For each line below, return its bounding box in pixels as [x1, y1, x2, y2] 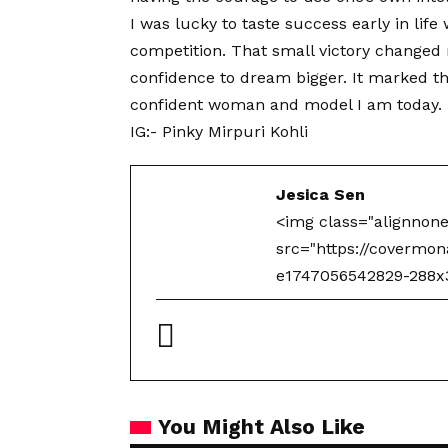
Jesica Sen [276, 185, 365, 205]
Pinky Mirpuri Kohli [162, 122, 308, 142]
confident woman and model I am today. [130, 95, 442, 115]
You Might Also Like [158, 414, 365, 440]
